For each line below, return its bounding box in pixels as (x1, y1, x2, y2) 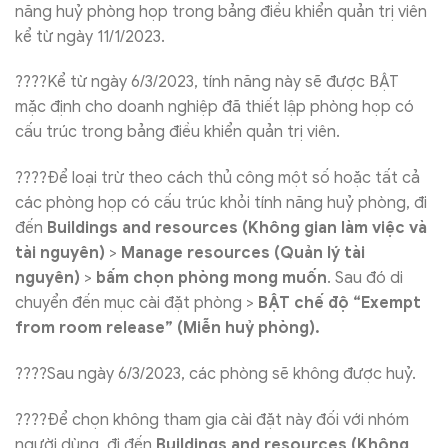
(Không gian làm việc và (242, 218, 427, 239)
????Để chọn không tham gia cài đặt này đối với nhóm (15, 409, 409, 430)
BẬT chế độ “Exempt (258, 293, 421, 314)
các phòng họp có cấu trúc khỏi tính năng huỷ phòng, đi (15, 193, 427, 214)
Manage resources (121, 243, 270, 264)
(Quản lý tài (274, 243, 365, 264)
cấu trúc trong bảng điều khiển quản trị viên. (15, 122, 340, 143)
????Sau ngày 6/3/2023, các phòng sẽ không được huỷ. (15, 364, 416, 385)
